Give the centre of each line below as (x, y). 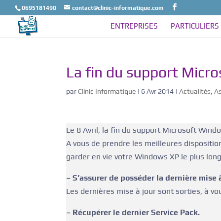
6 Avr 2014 (158, 91)
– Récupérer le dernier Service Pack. (133, 212)
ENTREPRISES (134, 26)
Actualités (195, 91)
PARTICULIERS (195, 26)
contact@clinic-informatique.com (118, 8)
